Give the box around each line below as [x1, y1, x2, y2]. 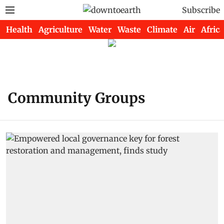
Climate [147, 24, 177, 34]
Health [6, 24, 32, 34]
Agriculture [38, 24, 82, 34]
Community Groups [8, 89, 145, 107]
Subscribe [182, 5, 220, 15]
